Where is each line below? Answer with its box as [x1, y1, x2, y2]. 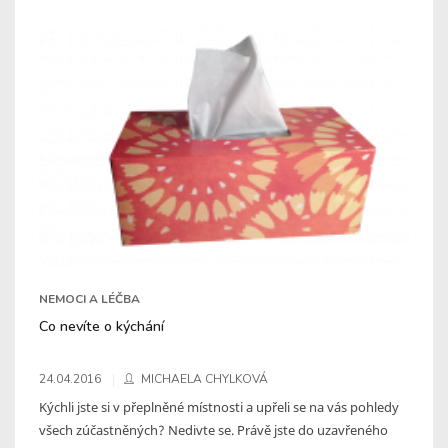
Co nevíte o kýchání [39, 315, 164, 336]
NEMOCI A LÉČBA [39, 290, 140, 307]
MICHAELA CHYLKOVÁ [141, 370, 268, 387]
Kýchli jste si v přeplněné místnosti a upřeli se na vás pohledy [39, 397, 399, 416]
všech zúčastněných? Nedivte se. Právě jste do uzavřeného [39, 420, 388, 439]
